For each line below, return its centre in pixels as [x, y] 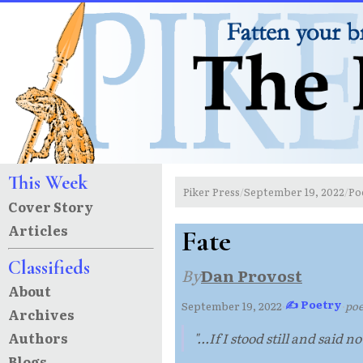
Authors [38, 337]
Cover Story [50, 206]
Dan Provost [252, 275]
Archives [41, 315]
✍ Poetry [314, 304]
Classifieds [49, 268]
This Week [47, 183]
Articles [38, 230]
